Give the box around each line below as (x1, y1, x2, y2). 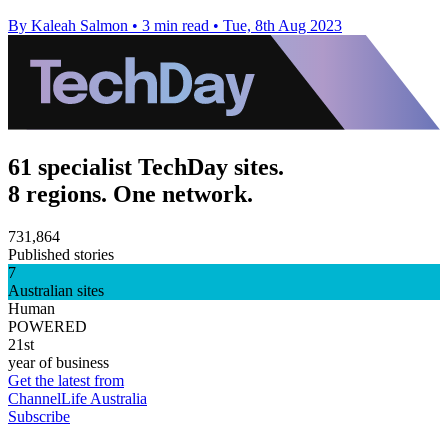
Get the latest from (8, 371, 124, 389)
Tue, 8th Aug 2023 (223, 16, 342, 34)
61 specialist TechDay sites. (8, 153, 284, 180)
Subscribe (8, 407, 70, 425)
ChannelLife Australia (8, 389, 147, 407)
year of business (8, 353, 109, 371)
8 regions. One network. (8, 180, 253, 207)
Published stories (8, 245, 114, 263)
